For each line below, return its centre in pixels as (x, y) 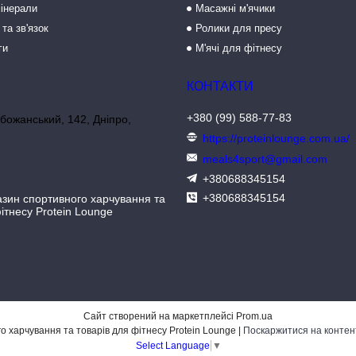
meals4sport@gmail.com (265, 159)
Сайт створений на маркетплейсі (160, 316)
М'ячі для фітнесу (238, 48)
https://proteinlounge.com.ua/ (277, 138)
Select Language (172, 345)
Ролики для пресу (238, 28)
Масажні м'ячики (235, 8)
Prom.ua (254, 316)
